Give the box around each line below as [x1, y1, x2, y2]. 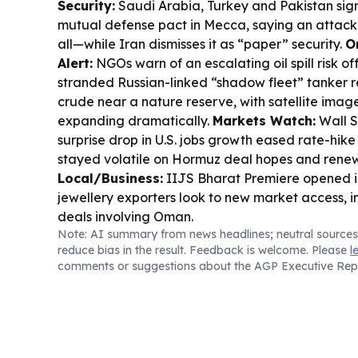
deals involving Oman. [58, 208, 193, 225]
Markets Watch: [213, 112, 316, 129]
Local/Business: [58, 169, 163, 186]
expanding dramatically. [58, 112, 213, 129]
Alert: [58, 54, 93, 71]
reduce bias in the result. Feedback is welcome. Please [58, 242, 350, 257]
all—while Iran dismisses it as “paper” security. [58, 35, 345, 52]
